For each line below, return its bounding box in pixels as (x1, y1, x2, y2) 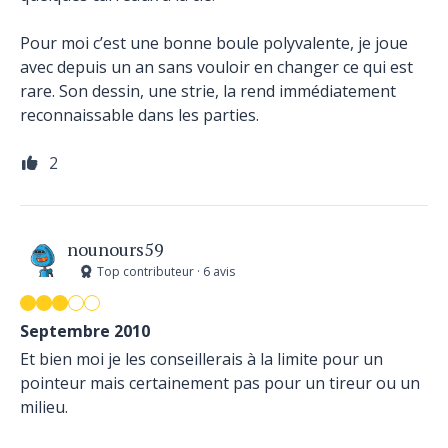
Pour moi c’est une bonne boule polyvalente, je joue (20, 32, 408, 54)
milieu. (20, 396, 68, 418)
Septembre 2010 (20, 320, 150, 342)
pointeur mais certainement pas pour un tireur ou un (20, 372, 420, 394)
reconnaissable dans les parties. (20, 104, 259, 126)
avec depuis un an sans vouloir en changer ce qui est (20, 56, 413, 78)
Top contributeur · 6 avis (94, 263, 235, 280)
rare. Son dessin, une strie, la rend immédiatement (20, 80, 396, 102)
